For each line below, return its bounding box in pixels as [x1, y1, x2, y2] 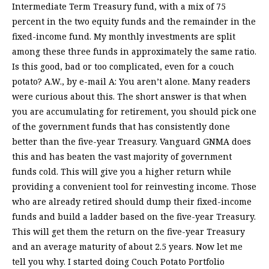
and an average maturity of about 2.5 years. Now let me [12, 241, 243, 253]
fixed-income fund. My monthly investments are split [12, 31, 235, 43]
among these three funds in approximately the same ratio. [12, 46, 256, 58]
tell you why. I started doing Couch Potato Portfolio [12, 256, 225, 268]
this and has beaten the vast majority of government [12, 151, 232, 163]
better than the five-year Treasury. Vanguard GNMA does [12, 136, 251, 148]
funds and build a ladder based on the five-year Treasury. [12, 211, 256, 223]
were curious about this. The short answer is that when [12, 91, 247, 103]
